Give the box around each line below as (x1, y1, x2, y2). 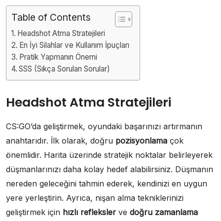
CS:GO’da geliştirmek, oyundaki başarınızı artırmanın (6, 121, 202, 132)
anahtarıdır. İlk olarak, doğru (6, 136, 115, 146)
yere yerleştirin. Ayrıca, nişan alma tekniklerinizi (6, 193, 184, 203)
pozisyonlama (115, 136, 167, 146)
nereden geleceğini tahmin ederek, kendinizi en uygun (6, 179, 207, 189)
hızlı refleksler (63, 207, 116, 218)
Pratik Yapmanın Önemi (19, 52, 98, 62)
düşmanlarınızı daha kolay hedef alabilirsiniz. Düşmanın (6, 164, 213, 175)
